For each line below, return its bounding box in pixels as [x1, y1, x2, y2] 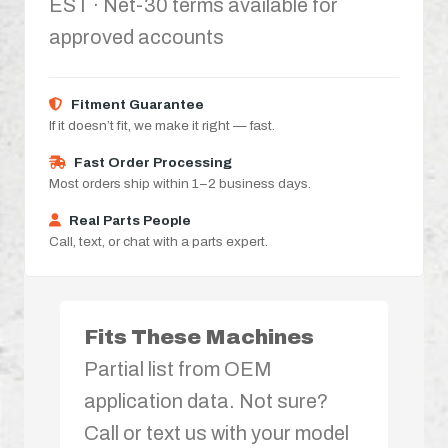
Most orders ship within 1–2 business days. [49, 175, 311, 191]
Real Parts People [69, 212, 191, 228]
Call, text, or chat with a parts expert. [49, 233, 268, 249]
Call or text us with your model [84, 421, 349, 444]
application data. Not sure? [84, 389, 328, 412]
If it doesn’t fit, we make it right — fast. [49, 117, 275, 133]
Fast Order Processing [74, 154, 232, 170]
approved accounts [49, 25, 224, 48]
